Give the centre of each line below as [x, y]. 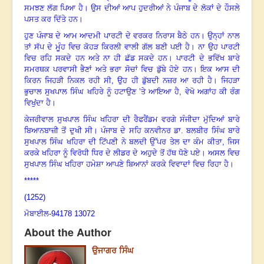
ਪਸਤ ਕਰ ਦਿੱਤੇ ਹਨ [51, 19]
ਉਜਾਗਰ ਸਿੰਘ [113, 250]
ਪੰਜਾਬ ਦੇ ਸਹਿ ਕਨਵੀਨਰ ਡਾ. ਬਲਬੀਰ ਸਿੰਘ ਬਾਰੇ [171, 131]
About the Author [68, 232]
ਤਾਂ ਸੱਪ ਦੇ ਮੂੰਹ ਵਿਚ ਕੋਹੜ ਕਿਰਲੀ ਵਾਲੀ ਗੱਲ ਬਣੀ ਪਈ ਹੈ [107, 47]
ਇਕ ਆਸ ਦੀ [220, 70]
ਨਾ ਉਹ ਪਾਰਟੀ [219, 47]
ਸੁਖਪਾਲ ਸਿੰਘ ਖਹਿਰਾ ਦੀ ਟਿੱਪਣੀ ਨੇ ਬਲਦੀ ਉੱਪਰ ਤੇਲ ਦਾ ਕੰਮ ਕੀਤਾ [123, 142]
